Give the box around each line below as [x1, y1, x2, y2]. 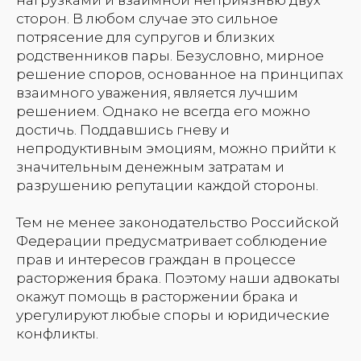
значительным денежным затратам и [16, 158, 284, 175]
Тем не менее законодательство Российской [16, 214, 339, 230]
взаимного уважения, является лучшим [16, 84, 298, 101]
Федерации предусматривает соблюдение [16, 232, 327, 249]
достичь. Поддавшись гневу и [16, 121, 230, 138]
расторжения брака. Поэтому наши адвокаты [16, 269, 340, 286]
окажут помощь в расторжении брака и [16, 288, 298, 305]
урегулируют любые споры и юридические [16, 306, 330, 323]
